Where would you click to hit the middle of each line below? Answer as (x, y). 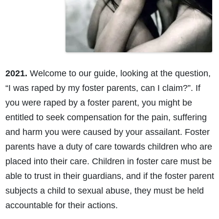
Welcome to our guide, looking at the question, (120, 74)
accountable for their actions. (61, 206)
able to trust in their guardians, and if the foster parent (109, 176)
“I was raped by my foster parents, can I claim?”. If (103, 88)
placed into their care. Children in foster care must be (108, 162)
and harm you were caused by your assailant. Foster (107, 132)
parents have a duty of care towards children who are (109, 147)
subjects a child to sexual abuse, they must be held (104, 191)
